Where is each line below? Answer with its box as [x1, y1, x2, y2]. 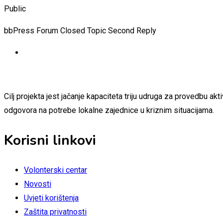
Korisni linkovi [4, 130, 96, 150]
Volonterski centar [24, 165, 87, 175]
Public [4, 3, 26, 13]
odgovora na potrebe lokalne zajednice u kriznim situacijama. [4, 105, 214, 115]
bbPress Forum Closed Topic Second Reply [4, 25, 156, 35]
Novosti [24, 179, 51, 189]
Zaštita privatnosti [24, 207, 87, 217]
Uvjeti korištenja [24, 193, 79, 203]
